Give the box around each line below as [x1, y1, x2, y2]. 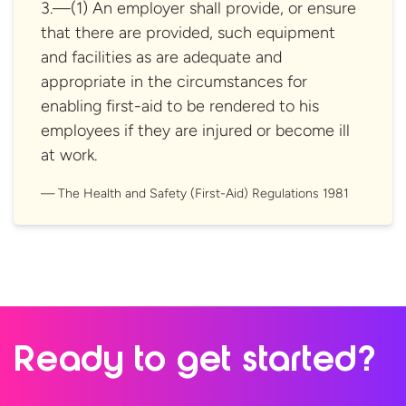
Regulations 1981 [252, 185, 349, 201]
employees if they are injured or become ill [41, 120, 350, 140]
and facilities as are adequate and [41, 46, 282, 67]
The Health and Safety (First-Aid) [58, 185, 252, 201]
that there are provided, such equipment [41, 22, 335, 43]
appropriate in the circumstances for [41, 71, 307, 92]
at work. [41, 144, 97, 165]
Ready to [14, 341, 177, 383]
